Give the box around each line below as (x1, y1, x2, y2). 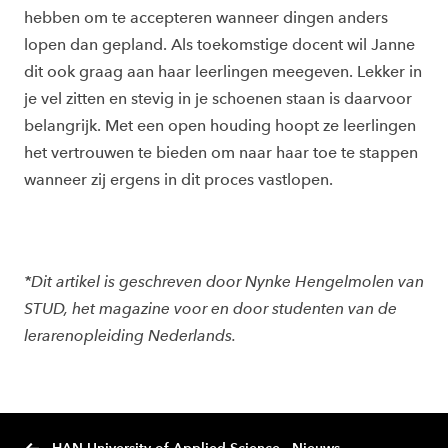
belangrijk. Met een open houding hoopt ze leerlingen (24, 116, 416, 136)
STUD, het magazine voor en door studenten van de (24, 299, 397, 319)
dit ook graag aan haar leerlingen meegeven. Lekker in (24, 62, 422, 82)
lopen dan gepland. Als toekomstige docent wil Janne (24, 35, 415, 55)
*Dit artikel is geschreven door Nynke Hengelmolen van (24, 272, 424, 292)
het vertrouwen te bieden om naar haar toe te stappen (24, 143, 418, 163)
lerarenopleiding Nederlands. (24, 326, 240, 346)
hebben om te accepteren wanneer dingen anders (24, 8, 388, 28)
